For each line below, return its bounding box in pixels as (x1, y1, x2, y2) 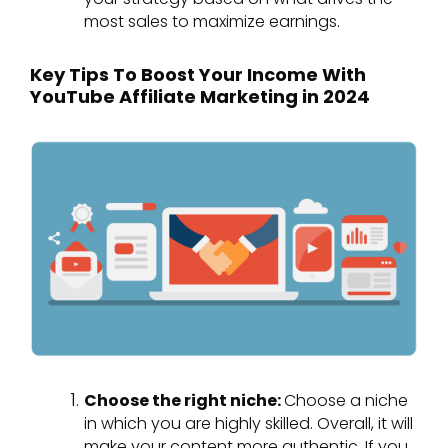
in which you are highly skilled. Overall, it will (84, 412, 413, 436)
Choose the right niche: (84, 389, 284, 413)
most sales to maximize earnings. (84, 9, 340, 33)
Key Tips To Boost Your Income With (30, 62, 366, 88)
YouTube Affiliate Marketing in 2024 (30, 84, 370, 110)
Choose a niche (284, 389, 408, 413)
